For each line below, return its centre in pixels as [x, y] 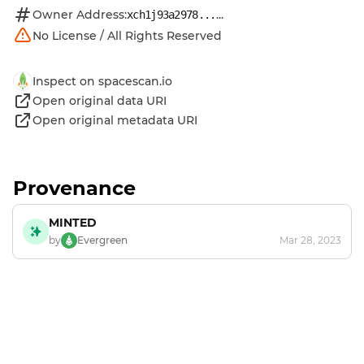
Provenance [74, 188]
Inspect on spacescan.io [102, 81]
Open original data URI [100, 100]
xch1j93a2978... [171, 14]
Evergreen [102, 240]
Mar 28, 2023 [310, 240]
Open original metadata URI [115, 120]
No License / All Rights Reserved [127, 35]
